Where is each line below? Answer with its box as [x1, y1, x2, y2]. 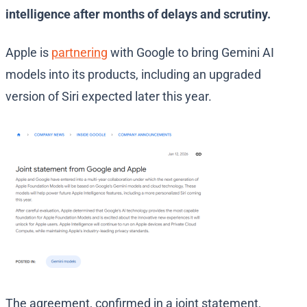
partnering [51, 45, 108, 60]
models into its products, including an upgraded [5, 67, 261, 82]
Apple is [5, 45, 51, 60]
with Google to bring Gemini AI [108, 45, 274, 60]
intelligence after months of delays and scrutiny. [5, 7, 271, 22]
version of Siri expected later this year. [5, 89, 214, 104]
